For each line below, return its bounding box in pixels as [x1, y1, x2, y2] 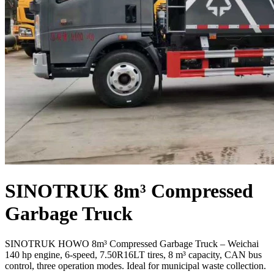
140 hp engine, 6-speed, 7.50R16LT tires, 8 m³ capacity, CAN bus [5, 249, 262, 260]
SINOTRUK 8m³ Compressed [5, 180, 253, 202]
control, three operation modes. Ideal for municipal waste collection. [5, 260, 266, 271]
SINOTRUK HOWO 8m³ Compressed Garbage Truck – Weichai [5, 238, 259, 249]
